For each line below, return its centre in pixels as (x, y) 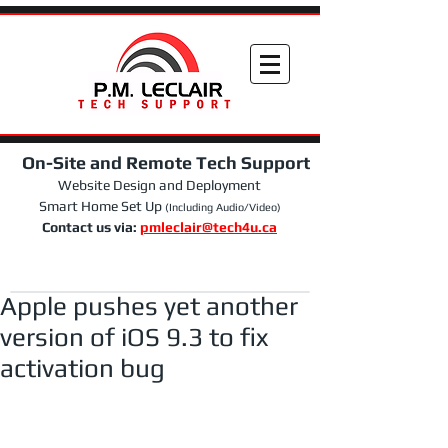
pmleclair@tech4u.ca (208, 227)
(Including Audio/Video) (222, 207)
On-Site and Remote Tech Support (159, 162)
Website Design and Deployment (159, 185)
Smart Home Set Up (101, 206)
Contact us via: (91, 227)
